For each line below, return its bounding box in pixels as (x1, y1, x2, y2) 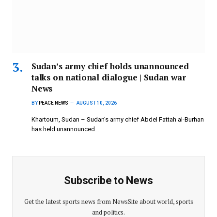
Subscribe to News (64, 174, 153, 186)
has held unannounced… (31, 125, 99, 133)
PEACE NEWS (39, 100, 68, 106)
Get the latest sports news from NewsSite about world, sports (24, 197, 193, 206)
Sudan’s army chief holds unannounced (31, 60, 189, 72)
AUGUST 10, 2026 (77, 100, 117, 106)
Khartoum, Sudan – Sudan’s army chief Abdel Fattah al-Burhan (31, 115, 204, 123)
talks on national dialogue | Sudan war (31, 71, 186, 83)
